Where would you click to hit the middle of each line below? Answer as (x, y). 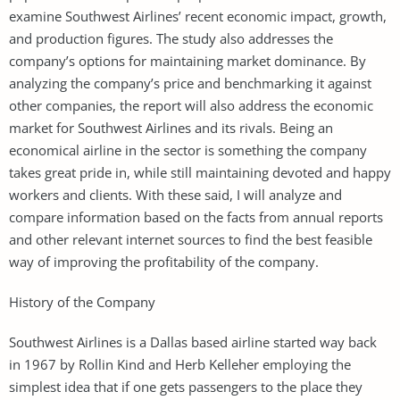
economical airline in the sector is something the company (188, 150)
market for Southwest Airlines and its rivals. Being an (171, 127)
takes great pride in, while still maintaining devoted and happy (200, 172)
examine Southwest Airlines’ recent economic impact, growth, (198, 16)
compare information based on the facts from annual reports (196, 217)
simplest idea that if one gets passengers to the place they (186, 386)
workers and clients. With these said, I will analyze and (175, 194)
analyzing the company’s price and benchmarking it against (190, 83)
